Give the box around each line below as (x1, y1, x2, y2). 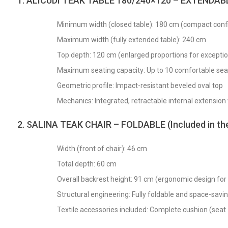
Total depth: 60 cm (57, 160, 117, 168)
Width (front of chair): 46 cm (57, 145, 148, 153)
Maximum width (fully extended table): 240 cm (57, 36, 207, 44)
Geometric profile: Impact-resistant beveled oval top (57, 81, 223, 90)
